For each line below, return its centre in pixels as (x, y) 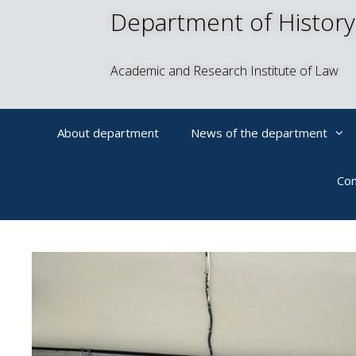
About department (108, 133)
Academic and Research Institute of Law (225, 71)
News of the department (259, 133)
